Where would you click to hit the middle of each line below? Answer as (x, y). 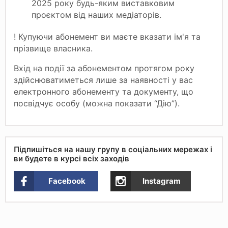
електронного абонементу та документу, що (104, 91)
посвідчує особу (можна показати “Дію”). (99, 103)
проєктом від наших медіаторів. (96, 15)
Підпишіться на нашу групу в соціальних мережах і (113, 149)
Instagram (162, 181)
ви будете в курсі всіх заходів (72, 158)
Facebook (67, 181)
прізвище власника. (54, 48)
